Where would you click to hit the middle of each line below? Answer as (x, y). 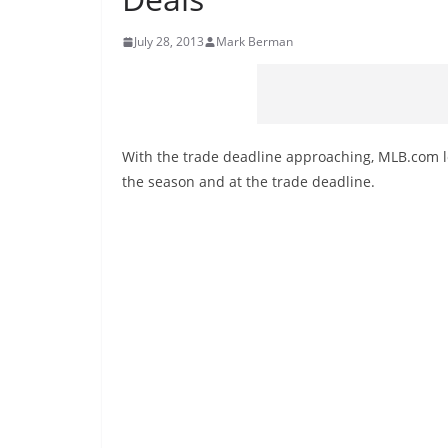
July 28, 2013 (169, 41)
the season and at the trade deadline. (248, 181)
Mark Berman (254, 41)
